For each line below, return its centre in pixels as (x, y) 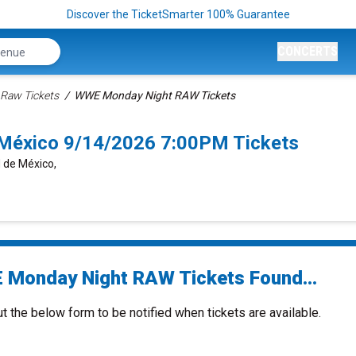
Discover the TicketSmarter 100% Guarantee (178, 14)
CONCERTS (308, 51)
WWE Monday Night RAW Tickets (155, 95)
